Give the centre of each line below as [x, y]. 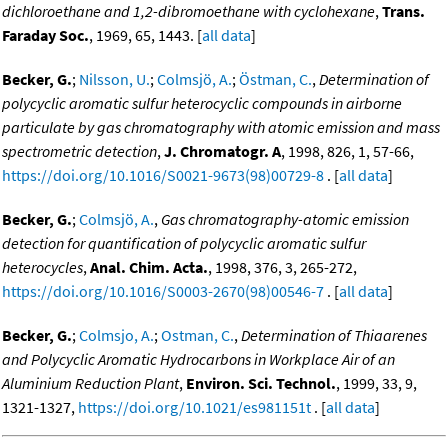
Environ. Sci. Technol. [261, 383]
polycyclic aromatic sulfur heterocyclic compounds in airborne [202, 103]
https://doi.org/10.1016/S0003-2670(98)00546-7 [163, 291]
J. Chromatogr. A [222, 151]
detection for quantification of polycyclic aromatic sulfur [184, 243]
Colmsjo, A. [116, 335]
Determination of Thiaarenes [334, 335]
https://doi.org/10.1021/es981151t [194, 407]
